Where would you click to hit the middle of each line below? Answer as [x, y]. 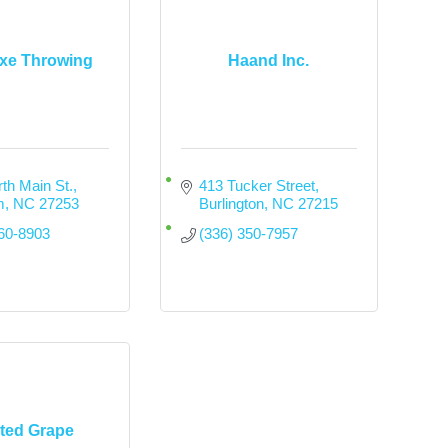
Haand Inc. [269, 60]
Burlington [232, 203]
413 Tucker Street [257, 185]
